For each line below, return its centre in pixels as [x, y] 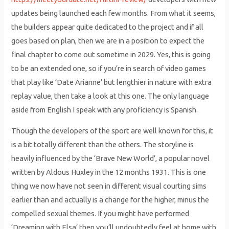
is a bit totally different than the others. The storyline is [103, 145]
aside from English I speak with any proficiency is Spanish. [105, 109]
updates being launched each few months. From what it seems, [114, 13]
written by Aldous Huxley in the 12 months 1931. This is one [109, 172]
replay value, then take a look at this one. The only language [110, 96]
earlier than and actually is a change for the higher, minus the [110, 200]
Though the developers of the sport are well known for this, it [112, 131]
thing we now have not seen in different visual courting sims [109, 186]
